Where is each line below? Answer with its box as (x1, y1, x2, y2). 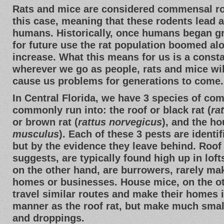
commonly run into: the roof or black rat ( (12, 104, 211, 115)
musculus (12, 128, 59, 139)
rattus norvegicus (78, 116, 162, 127)
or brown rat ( (12, 116, 78, 127)
